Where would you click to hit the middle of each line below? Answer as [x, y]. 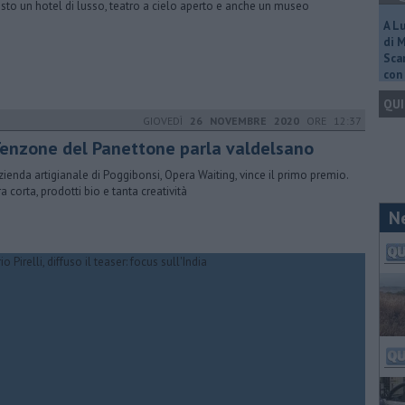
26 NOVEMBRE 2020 [245, 121]
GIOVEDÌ [166, 121]
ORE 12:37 [330, 121]
